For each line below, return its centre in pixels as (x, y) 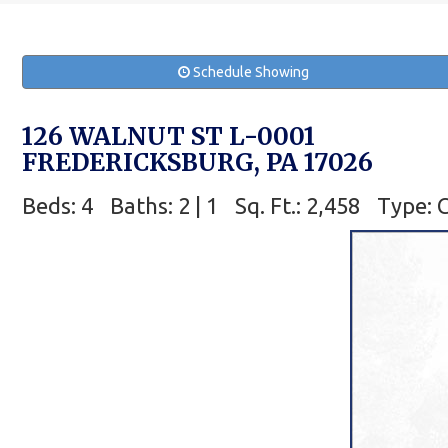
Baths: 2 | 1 (164, 206)
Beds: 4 (57, 206)
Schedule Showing (249, 72)
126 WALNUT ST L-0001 (168, 137)
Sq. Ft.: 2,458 (297, 206)
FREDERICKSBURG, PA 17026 (197, 163)
